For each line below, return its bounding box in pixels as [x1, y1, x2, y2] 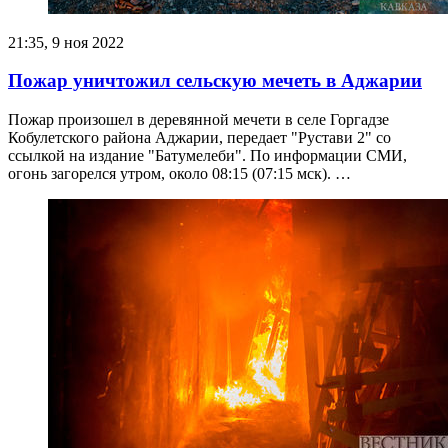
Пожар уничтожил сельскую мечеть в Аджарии [8, 70, 422, 92]
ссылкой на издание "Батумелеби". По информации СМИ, [8, 147, 407, 165]
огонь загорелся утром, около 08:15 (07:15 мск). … [8, 165, 351, 183]
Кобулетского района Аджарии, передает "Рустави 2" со [8, 129, 391, 147]
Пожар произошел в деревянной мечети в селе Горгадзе [8, 111, 389, 129]
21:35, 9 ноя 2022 [8, 33, 124, 51]
